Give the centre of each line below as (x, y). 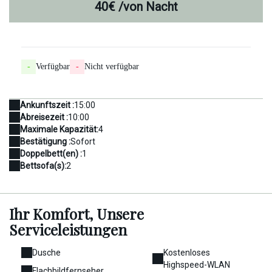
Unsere (120, 214)
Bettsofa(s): (43, 166)
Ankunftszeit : (47, 105)
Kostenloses (187, 253)
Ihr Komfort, (53, 214)
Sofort (83, 142)
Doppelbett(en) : (51, 154)
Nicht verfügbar (112, 67)
